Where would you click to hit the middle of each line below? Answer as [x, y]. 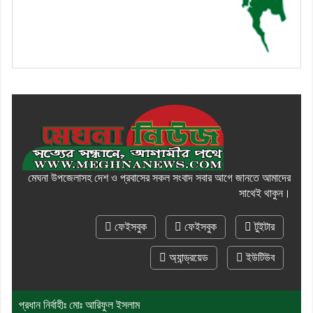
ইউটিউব [259, 257]
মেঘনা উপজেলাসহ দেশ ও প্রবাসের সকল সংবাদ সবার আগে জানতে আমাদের [159, 177]
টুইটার [263, 226]
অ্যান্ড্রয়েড [187, 257]
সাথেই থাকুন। [265, 193]
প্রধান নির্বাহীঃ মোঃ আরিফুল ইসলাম [79, 305]
